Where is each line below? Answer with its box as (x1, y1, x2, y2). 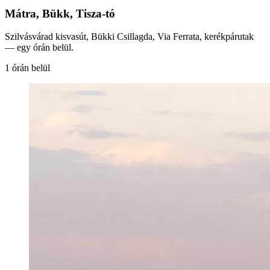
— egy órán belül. (5, 42, 74, 53)
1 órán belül (5, 63, 50, 74)
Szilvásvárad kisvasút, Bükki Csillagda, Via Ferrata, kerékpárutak (5, 31, 254, 42)
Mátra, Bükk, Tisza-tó (5, 7, 115, 20)
